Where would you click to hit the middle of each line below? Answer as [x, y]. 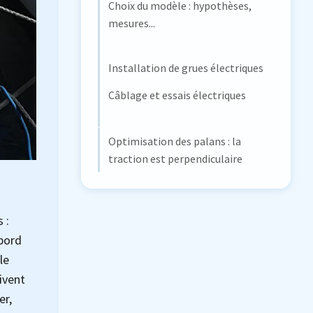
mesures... [132, 23]
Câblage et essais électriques [177, 95]
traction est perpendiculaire [175, 158]
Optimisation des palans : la [175, 141]
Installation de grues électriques [186, 68]
